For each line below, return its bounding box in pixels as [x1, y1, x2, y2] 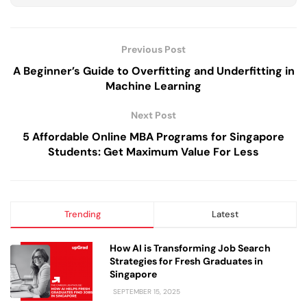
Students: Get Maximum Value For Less [48, 145, 259, 160]
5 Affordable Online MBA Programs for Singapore [23, 130, 284, 145]
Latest [212, 208, 238, 221]
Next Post [131, 109, 176, 122]
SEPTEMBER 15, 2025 [111, 287, 180, 297]
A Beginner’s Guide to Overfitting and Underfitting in [12, 64, 295, 79]
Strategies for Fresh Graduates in [110, 255, 263, 268]
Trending [64, 208, 101, 221]
